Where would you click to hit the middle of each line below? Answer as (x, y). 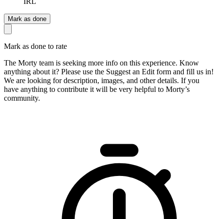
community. (22, 98)
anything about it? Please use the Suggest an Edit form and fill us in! (109, 71)
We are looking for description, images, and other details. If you (102, 80)
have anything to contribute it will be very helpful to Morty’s (97, 89)
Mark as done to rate (35, 46)
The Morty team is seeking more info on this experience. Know (101, 63)
